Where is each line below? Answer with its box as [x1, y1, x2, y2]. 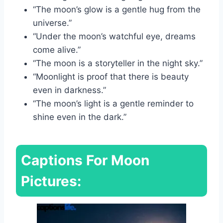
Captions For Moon [21, 151, 149, 169]
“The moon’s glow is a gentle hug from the [33, 4, 201, 14]
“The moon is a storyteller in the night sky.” [33, 58, 203, 68]
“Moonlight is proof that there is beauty [33, 71, 189, 82]
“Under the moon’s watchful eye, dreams [33, 31, 196, 41]
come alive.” [33, 44, 81, 55]
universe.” [33, 17, 72, 28]
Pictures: [21, 172, 81, 190]
